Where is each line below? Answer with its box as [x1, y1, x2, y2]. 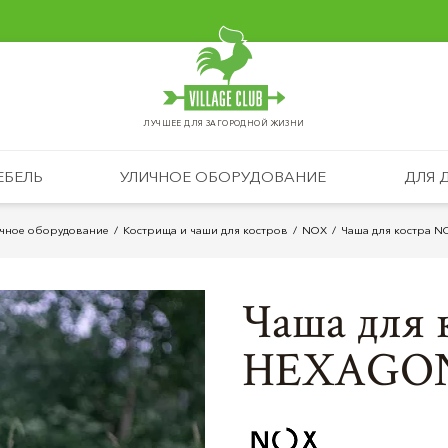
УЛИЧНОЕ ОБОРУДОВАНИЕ [120, 167, 327, 186]
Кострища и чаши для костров [123, 223, 288, 237]
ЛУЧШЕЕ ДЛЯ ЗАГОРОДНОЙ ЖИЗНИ [143, 118, 305, 128]
